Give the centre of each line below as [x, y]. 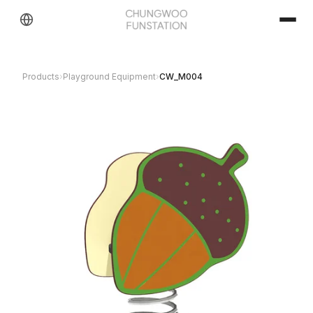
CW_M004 [181, 77]
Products [41, 77]
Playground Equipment [109, 77]
